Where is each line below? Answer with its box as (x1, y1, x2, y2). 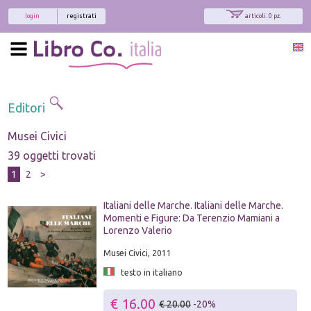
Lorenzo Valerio (103, 224, 172, 236)
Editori (8, 100, 49, 115)
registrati (67, 12, 96, 19)
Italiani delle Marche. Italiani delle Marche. (103, 199, 283, 211)
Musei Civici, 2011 (103, 248, 171, 258)
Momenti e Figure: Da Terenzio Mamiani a (103, 212, 280, 224)
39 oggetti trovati (8, 149, 96, 162)
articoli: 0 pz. (244, 12, 281, 19)
